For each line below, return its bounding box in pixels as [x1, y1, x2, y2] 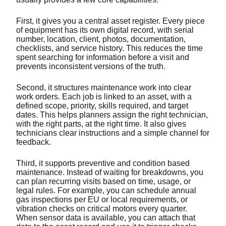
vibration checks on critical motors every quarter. [16, 204, 187, 213]
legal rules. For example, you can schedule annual [16, 186, 196, 195]
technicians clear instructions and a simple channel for [16, 128, 209, 137]
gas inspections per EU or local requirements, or [16, 195, 188, 204]
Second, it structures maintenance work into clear [16, 83, 191, 92]
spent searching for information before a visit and [16, 52, 189, 62]
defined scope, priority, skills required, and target [16, 101, 188, 110]
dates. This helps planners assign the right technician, [16, 110, 208, 119]
